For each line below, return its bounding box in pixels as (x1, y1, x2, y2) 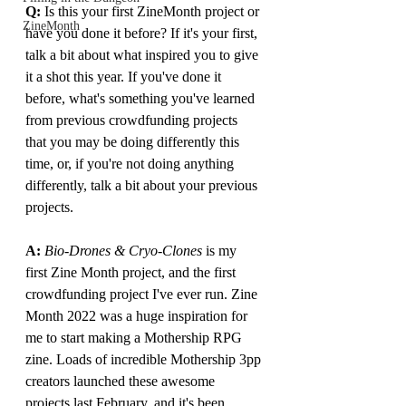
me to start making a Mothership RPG (25, 330, 246, 345)
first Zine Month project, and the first (25, 265, 239, 280)
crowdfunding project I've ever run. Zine (25, 286, 261, 302)
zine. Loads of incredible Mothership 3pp (25, 352, 265, 367)
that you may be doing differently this (25, 134, 243, 150)
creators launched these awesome (25, 373, 218, 389)
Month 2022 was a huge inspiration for (25, 308, 251, 324)
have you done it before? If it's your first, (25, 25, 261, 41)
